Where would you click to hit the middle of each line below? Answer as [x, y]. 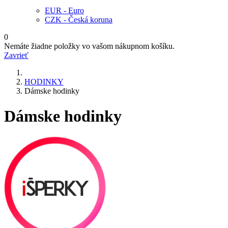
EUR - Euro [64, 11]
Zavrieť [16, 55]
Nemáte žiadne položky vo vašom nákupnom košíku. [89, 46]
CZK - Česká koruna [79, 20]
